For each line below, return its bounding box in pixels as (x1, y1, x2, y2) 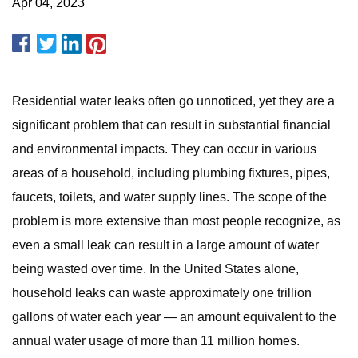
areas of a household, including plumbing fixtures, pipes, (12, 166, 330, 180)
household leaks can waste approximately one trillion (12, 286, 312, 300)
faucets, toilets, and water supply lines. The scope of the (12, 190, 327, 204)
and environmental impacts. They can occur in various (12, 142, 316, 156)
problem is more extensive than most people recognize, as (12, 214, 340, 228)
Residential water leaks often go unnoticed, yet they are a (12, 94, 335, 108)
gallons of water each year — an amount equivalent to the (12, 310, 336, 324)
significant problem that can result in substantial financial (12, 118, 331, 132)
